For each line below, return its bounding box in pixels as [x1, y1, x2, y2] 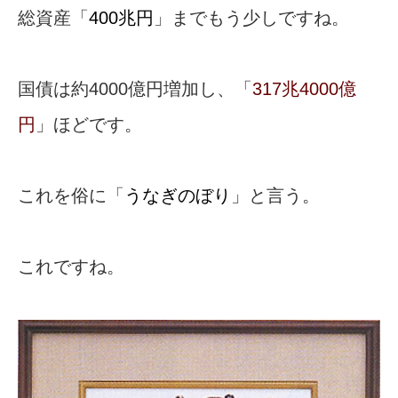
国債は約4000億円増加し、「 [18, 79, 252, 99]
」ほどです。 [36, 115, 142, 135]
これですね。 [18, 257, 124, 277]
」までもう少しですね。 [154, 8, 349, 28]
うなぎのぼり [124, 186, 231, 206]
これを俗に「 [18, 186, 124, 206]
